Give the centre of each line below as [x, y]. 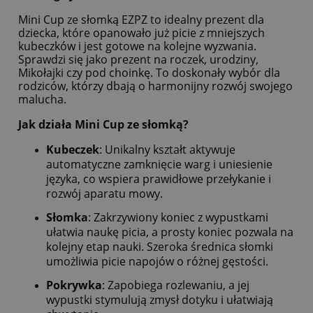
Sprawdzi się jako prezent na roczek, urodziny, [138, 59]
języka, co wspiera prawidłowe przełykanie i [159, 179]
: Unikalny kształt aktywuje [167, 149]
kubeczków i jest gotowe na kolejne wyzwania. [137, 46]
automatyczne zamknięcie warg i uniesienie [159, 164]
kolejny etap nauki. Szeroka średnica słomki [160, 246]
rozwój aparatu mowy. [104, 193]
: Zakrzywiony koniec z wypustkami [178, 217]
